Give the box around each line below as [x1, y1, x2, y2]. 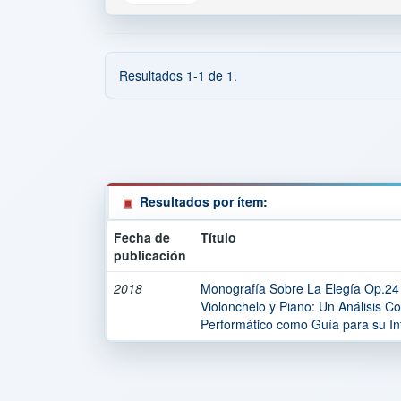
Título [200, 228, 236, 246]
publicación [114, 246, 186, 264]
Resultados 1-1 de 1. [119, 66, 237, 84]
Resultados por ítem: [140, 192, 268, 210]
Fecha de [114, 228, 170, 246]
